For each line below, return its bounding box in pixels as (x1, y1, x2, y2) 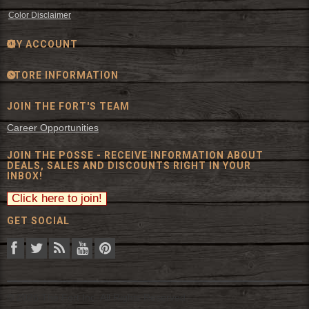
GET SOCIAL (7, 215, 70, 226)
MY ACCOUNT (7, 38, 78, 50)
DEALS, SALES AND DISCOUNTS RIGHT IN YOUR (7, 159, 251, 171)
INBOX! (7, 170, 43, 181)
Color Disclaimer (8, 10, 71, 20)
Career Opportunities (7, 121, 99, 133)
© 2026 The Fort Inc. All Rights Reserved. (7, 291, 188, 303)
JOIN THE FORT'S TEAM (7, 100, 130, 112)
